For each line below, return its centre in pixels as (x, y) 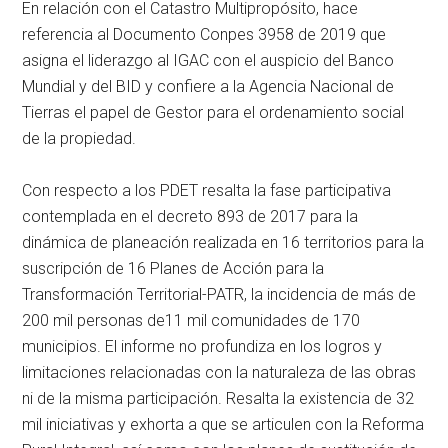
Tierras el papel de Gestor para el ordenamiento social (213, 112)
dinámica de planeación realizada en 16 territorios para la (223, 242)
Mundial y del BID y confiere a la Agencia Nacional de (208, 86)
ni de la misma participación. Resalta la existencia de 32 (218, 398)
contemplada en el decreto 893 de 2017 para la (190, 216)
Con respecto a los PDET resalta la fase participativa (207, 190)
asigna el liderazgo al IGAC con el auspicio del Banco (208, 60)
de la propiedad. (79, 138)
